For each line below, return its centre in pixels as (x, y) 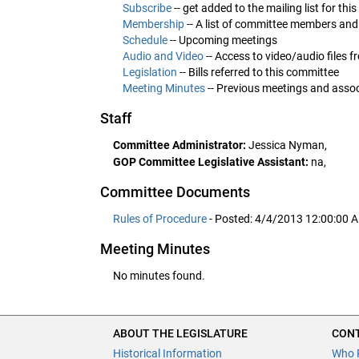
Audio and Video (163, 56)
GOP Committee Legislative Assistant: (211, 161)
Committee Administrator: (179, 145)
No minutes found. (159, 275)
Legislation (150, 72)
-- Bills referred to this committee (258, 72)
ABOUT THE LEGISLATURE (181, 333)
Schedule (145, 40)
